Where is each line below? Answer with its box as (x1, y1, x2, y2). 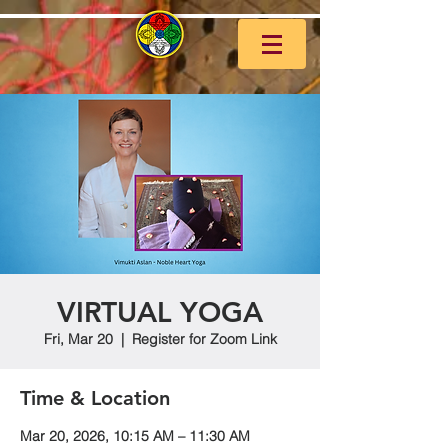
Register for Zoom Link (131, 330, 277, 348)
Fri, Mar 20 (43, 330, 113, 348)
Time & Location (20, 386, 170, 410)
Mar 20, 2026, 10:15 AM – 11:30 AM (20, 427, 250, 445)
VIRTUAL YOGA (57, 295, 263, 329)
